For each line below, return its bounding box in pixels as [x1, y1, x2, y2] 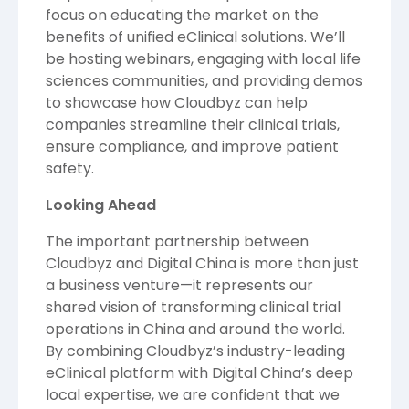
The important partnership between [46, 230, 309, 252]
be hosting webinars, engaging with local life [46, 47, 361, 69]
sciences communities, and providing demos [46, 69, 362, 91]
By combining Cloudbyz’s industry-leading [46, 340, 345, 362]
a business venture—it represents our [46, 274, 313, 296]
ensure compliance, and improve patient [46, 135, 339, 157]
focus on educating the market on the [46, 4, 319, 26]
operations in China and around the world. [46, 318, 345, 340]
